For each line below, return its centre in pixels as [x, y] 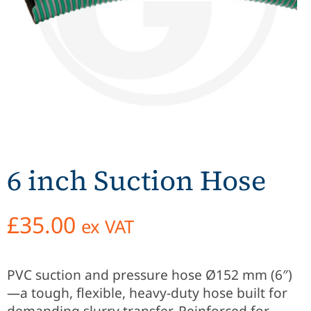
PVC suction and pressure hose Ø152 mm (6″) [150, 274]
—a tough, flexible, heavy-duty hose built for [147, 292]
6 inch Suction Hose [136, 181]
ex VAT [108, 227]
